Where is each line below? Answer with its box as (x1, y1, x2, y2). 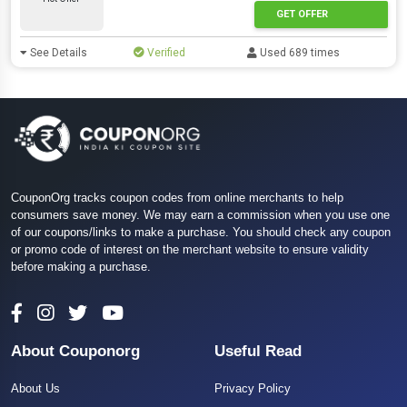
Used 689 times (257, 46, 341, 59)
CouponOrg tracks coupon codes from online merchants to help (11, 191, 343, 205)
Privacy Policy (214, 382, 291, 396)
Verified (144, 46, 186, 59)
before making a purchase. (11, 260, 151, 274)
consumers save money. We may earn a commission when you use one (11, 208, 390, 223)
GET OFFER (275, 7, 328, 20)
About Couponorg (11, 342, 140, 361)
